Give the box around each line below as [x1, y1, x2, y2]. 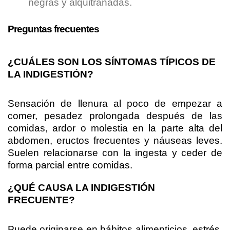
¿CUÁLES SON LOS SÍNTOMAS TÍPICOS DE [8, 56, 216, 67]
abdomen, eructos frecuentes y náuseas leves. [8, 135, 222, 146]
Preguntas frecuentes [8, 24, 99, 34]
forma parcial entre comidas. [8, 160, 132, 170]
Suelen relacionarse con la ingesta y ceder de [8, 147, 222, 158]
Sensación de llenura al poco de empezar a [8, 98, 222, 109]
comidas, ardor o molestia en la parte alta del [8, 123, 222, 133]
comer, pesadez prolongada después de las [8, 110, 222, 121]
